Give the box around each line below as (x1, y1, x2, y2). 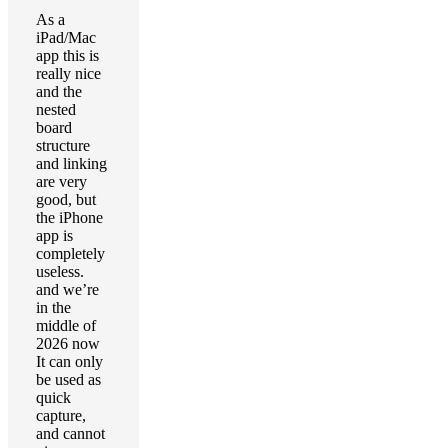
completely (36, 245, 105, 262)
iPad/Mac (36, 29, 96, 46)
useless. (36, 263, 84, 280)
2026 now (36, 335, 100, 352)
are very (36, 173, 87, 190)
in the (36, 299, 71, 316)
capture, (36, 407, 86, 424)
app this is (36, 47, 99, 64)
